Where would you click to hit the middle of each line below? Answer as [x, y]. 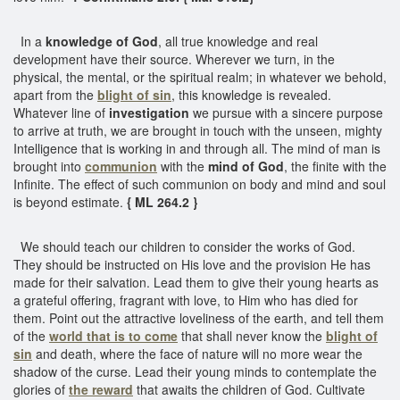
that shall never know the [252, 335]
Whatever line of [61, 112]
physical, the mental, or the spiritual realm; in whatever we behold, [200, 76]
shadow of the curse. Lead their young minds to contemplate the [195, 371]
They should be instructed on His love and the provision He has [192, 264]
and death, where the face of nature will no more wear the [197, 353]
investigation [149, 112]
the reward [101, 389]
